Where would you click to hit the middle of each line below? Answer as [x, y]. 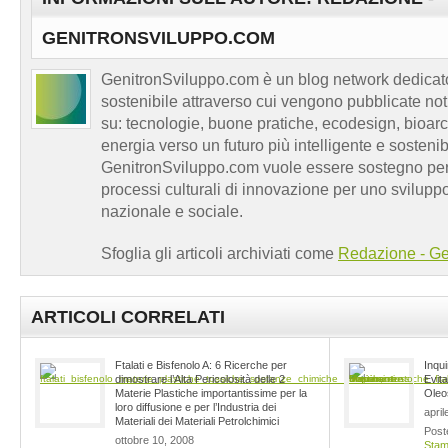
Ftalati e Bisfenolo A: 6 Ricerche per [201, 364]
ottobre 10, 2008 [154, 439]
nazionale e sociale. [172, 211]
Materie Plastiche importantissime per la [211, 392]
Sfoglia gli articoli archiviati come [219, 253]
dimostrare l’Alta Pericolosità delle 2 [200, 378]
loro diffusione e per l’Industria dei [195, 406]
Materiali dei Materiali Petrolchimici [197, 420]
